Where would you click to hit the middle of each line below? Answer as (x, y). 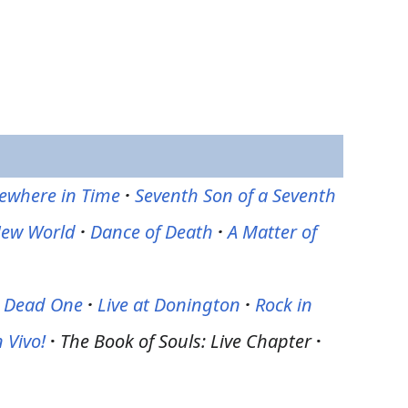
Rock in (284, 305)
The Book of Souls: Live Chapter (186, 341)
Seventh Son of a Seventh (236, 195)
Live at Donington (169, 305)
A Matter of (273, 232)
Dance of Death (152, 232)
